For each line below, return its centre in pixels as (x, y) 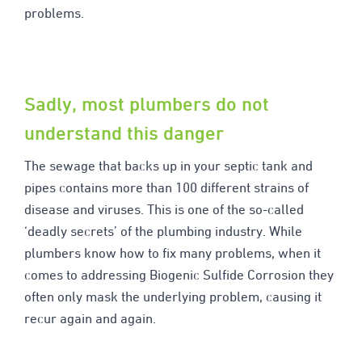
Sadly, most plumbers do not (146, 105)
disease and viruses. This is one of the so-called (164, 210)
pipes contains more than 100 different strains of (166, 189)
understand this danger (124, 134)
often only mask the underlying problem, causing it (173, 298)
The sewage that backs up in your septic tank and (168, 167)
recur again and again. (90, 320)
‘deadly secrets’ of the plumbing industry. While (163, 232)
